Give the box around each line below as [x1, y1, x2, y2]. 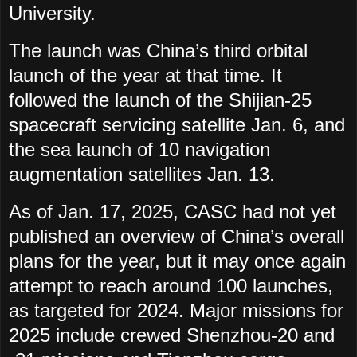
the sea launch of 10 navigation [9, 139, 270, 161]
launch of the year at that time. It [9, 65, 282, 87]
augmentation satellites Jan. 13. [9, 163, 275, 186]
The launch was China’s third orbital [9, 40, 308, 62]
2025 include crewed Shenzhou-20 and [9, 324, 335, 347]
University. [9, 2, 96, 25]
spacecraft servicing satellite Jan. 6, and [9, 114, 345, 136]
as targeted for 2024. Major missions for [9, 300, 343, 322]
